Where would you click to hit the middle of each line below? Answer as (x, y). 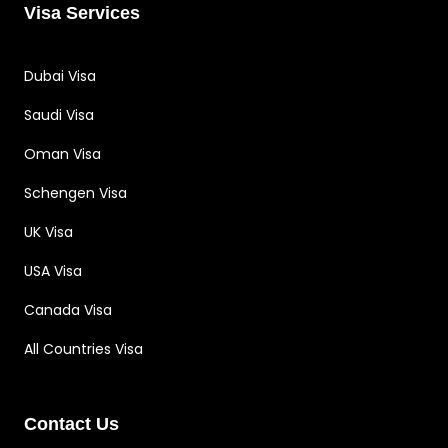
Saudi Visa (59, 114)
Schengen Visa (75, 192)
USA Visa (53, 270)
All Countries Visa (83, 348)
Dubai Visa (60, 75)
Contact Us (71, 423)
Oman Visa (62, 153)
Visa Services (82, 12)
